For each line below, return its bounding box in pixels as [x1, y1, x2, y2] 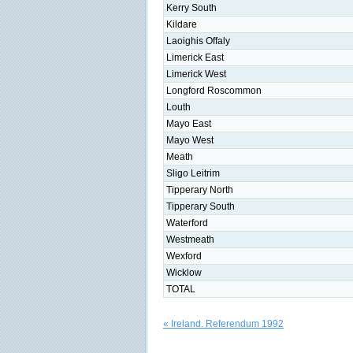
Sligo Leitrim [166, 168, 220, 179]
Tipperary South [166, 201, 235, 212]
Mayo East [166, 118, 211, 129]
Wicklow [166, 267, 202, 278]
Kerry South [166, 2, 217, 13]
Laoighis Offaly [166, 35, 230, 46]
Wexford [166, 251, 202, 262]
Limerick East [166, 52, 224, 63]
